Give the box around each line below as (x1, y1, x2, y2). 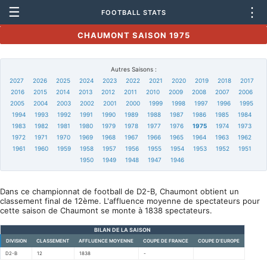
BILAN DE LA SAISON (94, 226, 151, 233)
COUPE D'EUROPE (198, 238, 240, 244)
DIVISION (6, 238, 27, 244)
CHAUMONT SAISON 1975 (77, 30, 190, 40)
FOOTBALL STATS (101, 8, 166, 17)
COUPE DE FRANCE (143, 238, 188, 244)
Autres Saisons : (110, 66, 157, 73)
